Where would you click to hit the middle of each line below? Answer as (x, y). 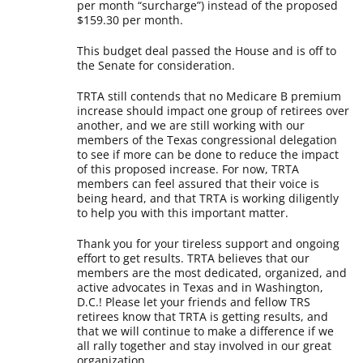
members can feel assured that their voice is (199, 184)
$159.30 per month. (130, 20)
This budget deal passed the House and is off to (207, 51)
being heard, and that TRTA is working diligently (208, 198)
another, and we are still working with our (191, 125)
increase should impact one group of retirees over (214, 111)
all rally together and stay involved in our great (205, 346)
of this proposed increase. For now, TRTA (188, 169)
